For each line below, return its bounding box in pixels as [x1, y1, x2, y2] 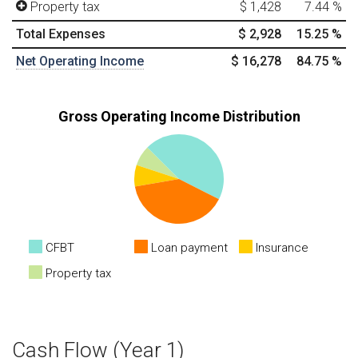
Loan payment [151, 240, 228, 255]
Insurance [256, 240, 308, 255]
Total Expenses [16, 26, 105, 42]
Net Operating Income [16, 53, 144, 69]
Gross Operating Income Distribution [58, 107, 300, 125]
